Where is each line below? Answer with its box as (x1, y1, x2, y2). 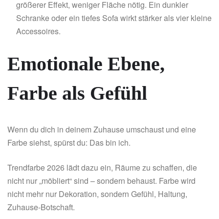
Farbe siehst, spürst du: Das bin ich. (7, 137, 131, 149)
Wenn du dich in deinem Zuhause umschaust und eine (7, 124, 196, 135)
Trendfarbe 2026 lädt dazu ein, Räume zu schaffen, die (7, 162, 197, 174)
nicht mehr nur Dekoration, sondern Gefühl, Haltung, (7, 188, 187, 200)
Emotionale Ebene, (7, 53, 165, 75)
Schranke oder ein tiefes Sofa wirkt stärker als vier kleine (16, 12, 212, 24)
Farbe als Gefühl (7, 82, 147, 105)
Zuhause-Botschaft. (7, 201, 75, 213)
